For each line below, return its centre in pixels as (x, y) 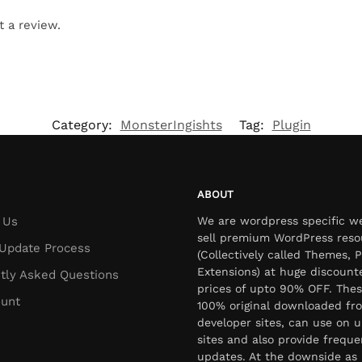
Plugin (291, 125)
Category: (84, 125)
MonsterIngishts (171, 125)
